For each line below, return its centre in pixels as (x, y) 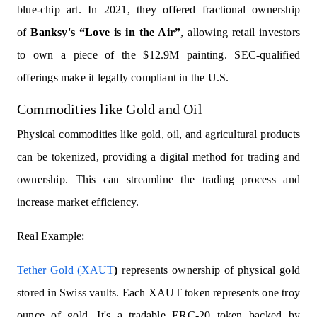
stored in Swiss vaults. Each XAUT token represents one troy (158, 293)
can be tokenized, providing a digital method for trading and (158, 157)
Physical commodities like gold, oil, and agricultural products (158, 134)
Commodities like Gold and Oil (110, 109)
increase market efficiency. (78, 202)
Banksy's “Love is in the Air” (106, 33)
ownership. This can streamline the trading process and (158, 180)
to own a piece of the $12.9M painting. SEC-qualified (158, 55)
